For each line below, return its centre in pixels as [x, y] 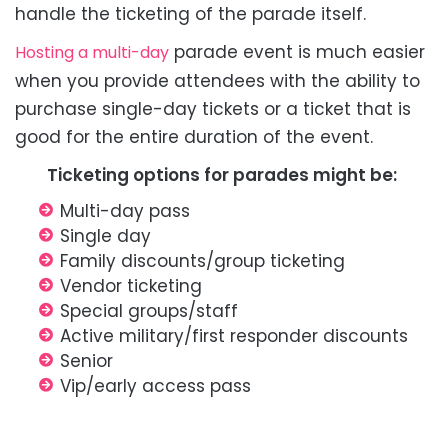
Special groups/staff [149, 311]
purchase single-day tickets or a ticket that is [213, 109]
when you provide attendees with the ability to [217, 81]
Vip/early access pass [155, 386]
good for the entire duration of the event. [194, 137]
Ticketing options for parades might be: [224, 175]
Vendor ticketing [131, 286]
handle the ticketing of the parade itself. [190, 14]
